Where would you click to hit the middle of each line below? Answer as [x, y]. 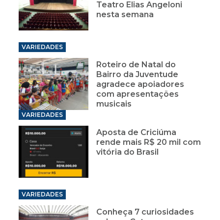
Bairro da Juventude [137, 75]
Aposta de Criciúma [137, 133]
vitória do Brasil [128, 152]
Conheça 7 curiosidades [145, 212]
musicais [114, 104]
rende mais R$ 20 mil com [149, 142]
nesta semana [125, 15]
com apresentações [138, 94]
